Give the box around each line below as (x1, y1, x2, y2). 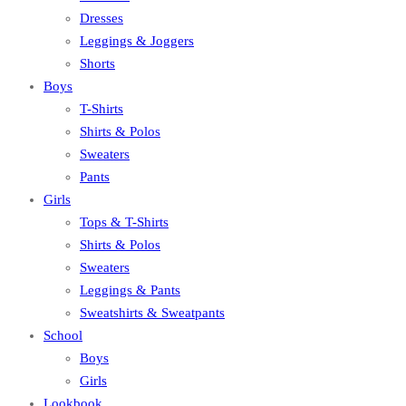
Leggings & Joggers (80, 33, 194, 48)
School (43, 327, 82, 343)
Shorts (80, 55, 115, 71)
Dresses (80, 10, 123, 25)
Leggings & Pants (80, 282, 180, 297)
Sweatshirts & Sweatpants (80, 304, 225, 320)
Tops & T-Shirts (80, 214, 169, 229)
